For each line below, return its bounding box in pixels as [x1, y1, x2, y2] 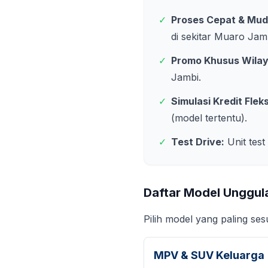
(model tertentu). [171, 112, 247, 124]
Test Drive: [171, 136, 224, 148]
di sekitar [171, 31, 214, 42]
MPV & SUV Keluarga [154, 249, 264, 261]
